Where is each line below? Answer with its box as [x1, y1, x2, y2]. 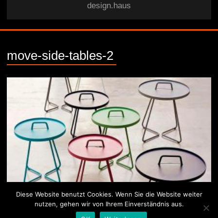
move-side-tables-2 [7, 48, 114, 62]
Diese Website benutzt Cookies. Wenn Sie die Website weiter [16, 190, 202, 198]
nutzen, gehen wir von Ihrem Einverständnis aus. [34, 200, 184, 208]
